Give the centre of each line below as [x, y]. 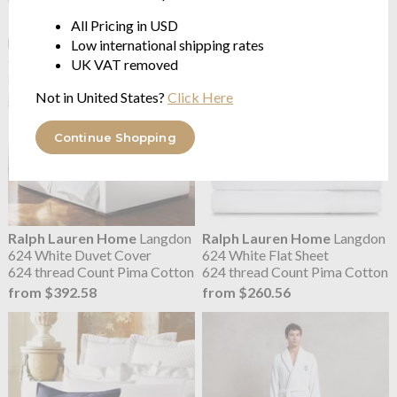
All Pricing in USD [125, 25]
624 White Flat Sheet [266, 254]
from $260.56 [247, 292]
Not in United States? [101, 97]
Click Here [200, 97]
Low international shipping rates [167, 44]
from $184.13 [247, 19]
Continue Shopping [115, 137]
